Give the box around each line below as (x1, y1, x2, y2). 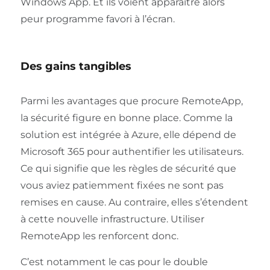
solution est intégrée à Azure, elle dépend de (20, 129, 236, 141)
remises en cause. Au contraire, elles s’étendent (20, 196, 248, 209)
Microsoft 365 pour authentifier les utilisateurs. (20, 146, 243, 158)
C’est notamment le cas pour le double (20, 256, 208, 268)
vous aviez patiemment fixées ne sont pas (20, 180, 224, 192)
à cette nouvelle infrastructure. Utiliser (20, 213, 204, 225)
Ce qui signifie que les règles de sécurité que (20, 163, 236, 175)
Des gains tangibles (20, 60, 131, 74)
